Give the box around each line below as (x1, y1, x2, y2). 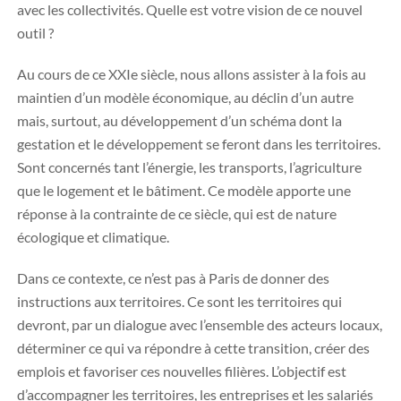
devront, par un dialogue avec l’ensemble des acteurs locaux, (17, 316, 382, 333)
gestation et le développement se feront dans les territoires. (17, 135, 380, 152)
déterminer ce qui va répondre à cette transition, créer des (17, 339, 370, 356)
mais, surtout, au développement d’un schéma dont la (17, 112, 342, 129)
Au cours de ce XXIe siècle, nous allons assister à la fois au (17, 65, 366, 82)
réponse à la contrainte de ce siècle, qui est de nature (17, 205, 337, 222)
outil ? (17, 24, 54, 41)
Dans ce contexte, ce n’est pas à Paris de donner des (17, 269, 329, 286)
